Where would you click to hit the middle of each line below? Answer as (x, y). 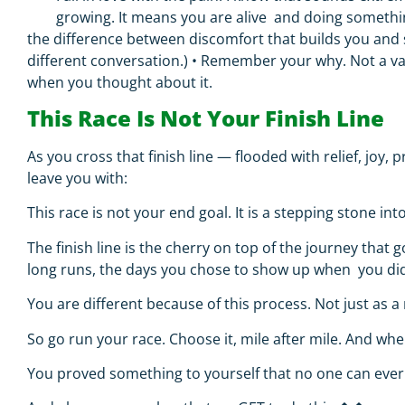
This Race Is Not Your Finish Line (208, 118)
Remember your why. (275, 60)
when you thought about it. (122, 82)
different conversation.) (109, 60)
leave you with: (79, 178)
